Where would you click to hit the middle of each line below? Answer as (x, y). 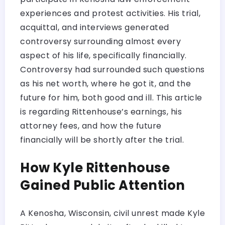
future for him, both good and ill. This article (111, 97)
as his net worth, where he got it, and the (105, 83)
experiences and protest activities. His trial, (110, 13)
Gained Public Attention (103, 185)
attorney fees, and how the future (91, 126)
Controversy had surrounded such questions (113, 69)
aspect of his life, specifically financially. (103, 55)
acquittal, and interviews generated (95, 27)
